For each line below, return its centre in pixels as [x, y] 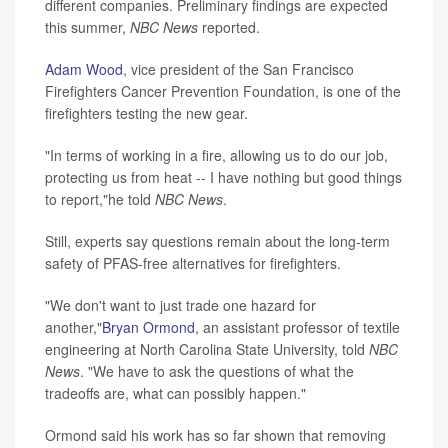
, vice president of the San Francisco [238, 69]
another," [73, 327]
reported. [229, 27]
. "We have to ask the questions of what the [217, 371]
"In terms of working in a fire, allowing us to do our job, [216, 155]
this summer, [87, 27]
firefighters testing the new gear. [146, 113]
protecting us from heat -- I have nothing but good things [223, 177]
